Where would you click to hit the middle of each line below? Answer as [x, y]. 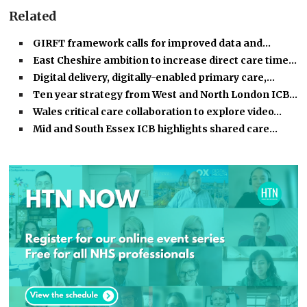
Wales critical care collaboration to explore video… [158, 112]
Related [33, 16]
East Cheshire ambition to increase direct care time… [165, 61]
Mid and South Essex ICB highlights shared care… [156, 129]
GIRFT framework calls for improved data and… [152, 44]
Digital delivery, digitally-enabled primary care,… [154, 78]
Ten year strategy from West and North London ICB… [165, 95]
